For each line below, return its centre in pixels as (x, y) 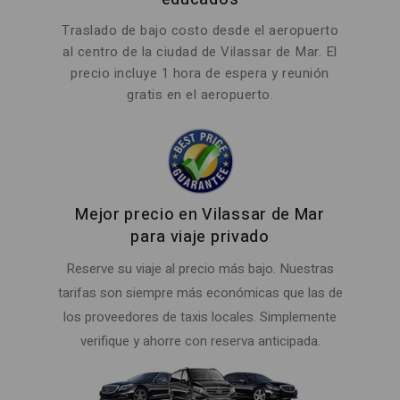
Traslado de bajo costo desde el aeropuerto (200, 31)
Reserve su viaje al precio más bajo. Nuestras (200, 269)
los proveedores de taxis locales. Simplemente (200, 317)
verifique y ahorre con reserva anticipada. (200, 342)
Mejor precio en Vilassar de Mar (200, 215)
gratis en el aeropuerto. (200, 95)
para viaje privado (200, 237)
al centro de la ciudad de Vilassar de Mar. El (200, 52)
